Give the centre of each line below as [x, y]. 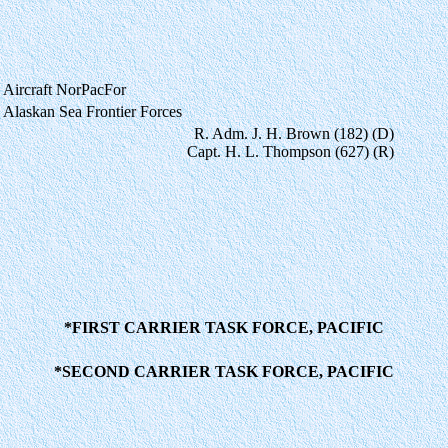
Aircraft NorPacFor [64, 89]
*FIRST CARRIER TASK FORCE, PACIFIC [224, 327]
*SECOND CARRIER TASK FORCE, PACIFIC [224, 371]
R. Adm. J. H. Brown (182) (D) [294, 133]
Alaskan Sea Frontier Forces [92, 111]
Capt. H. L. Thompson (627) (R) [290, 151]
